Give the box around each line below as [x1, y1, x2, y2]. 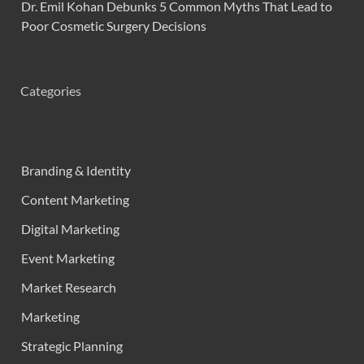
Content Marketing [21, 191, 129, 207]
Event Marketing [21, 249, 115, 266]
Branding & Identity [21, 162, 131, 178]
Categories [20, 82, 81, 98]
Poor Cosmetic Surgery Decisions [21, 17, 206, 33]
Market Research [21, 279, 116, 295]
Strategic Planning [21, 337, 123, 353]
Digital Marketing [21, 220, 119, 236]
